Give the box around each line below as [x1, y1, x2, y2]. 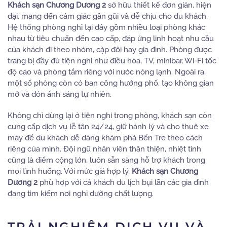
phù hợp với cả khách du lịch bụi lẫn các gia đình [37, 177, 209, 187]
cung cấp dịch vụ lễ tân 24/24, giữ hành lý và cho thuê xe [8, 122, 209, 131]
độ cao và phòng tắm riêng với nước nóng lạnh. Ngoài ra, [8, 67, 206, 77]
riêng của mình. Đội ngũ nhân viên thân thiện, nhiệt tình [8, 144, 201, 154]
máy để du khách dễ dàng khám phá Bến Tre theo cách [8, 133, 203, 142]
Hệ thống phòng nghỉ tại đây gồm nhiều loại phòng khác [8, 22, 205, 32]
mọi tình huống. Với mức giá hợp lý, [8, 166, 132, 176]
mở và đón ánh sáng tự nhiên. [8, 89, 111, 99]
